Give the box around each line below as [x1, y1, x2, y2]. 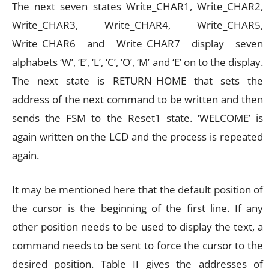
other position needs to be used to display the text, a [12, 219, 263, 234]
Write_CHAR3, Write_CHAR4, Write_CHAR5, [12, 17, 263, 32]
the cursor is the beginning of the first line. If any [12, 201, 263, 215]
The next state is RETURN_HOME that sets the [12, 73, 263, 88]
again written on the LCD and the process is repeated [12, 129, 263, 144]
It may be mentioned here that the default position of [12, 182, 263, 196]
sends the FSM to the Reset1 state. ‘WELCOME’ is [12, 110, 263, 125]
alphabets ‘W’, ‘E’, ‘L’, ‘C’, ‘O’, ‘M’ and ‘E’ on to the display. [12, 55, 263, 69]
